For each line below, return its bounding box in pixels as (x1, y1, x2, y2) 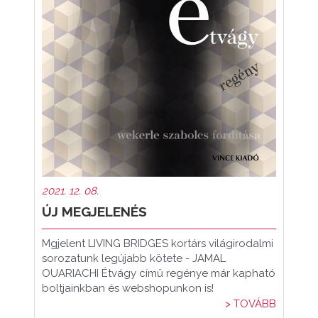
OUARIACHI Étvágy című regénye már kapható (42, 267, 275, 280)
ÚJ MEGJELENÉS (42, 204, 147, 219)
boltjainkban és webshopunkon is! (42, 282, 214, 295)
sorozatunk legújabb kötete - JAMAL (42, 252, 226, 265)
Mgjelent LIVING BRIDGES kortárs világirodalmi (42, 237, 273, 250)
